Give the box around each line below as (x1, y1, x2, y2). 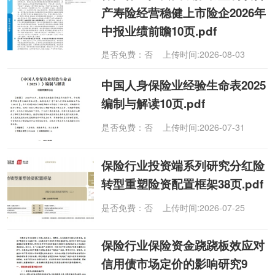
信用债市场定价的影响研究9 (101, 255, 248, 273)
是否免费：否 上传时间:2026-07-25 (101, 201, 246, 214)
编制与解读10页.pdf (101, 95, 206, 112)
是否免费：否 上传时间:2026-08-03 (101, 48, 246, 61)
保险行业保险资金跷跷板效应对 (101, 237, 265, 254)
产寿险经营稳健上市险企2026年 (101, 4, 266, 21)
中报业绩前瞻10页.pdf (101, 22, 217, 39)
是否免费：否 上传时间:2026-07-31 (101, 120, 246, 133)
